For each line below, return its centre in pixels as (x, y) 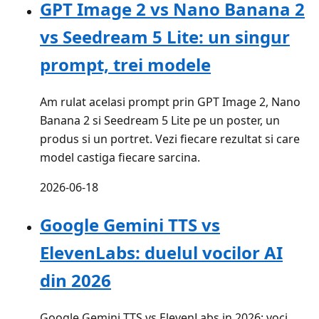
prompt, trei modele (125, 65)
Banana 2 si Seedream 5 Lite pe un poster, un (160, 121)
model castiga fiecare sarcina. (120, 158)
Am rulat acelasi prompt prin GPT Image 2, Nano (170, 102)
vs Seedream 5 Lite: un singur (165, 37)
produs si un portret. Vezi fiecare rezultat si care (170, 139)
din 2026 (75, 281)
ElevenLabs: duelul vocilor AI (161, 253)
